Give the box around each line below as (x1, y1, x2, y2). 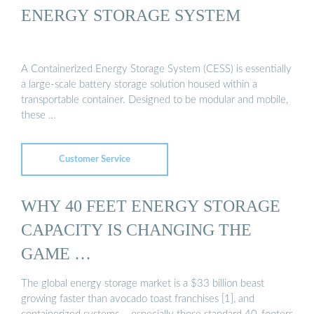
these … (21, 110, 56, 121)
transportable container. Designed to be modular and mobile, (21, 95, 288, 106)
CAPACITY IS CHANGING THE (21, 219, 252, 239)
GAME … (21, 243, 91, 263)
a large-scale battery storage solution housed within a (21, 79, 257, 90)
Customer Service (59, 154, 130, 164)
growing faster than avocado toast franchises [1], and (21, 294, 254, 305)
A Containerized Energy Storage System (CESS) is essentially (21, 64, 292, 75)
